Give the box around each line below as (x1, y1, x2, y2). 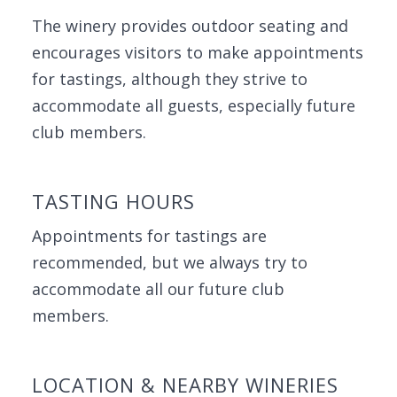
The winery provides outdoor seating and (32, 15, 348, 36)
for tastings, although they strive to (32, 68, 307, 90)
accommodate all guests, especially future (32, 95, 355, 116)
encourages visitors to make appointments (32, 42, 363, 63)
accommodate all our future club (32, 278, 284, 300)
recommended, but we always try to (32, 252, 307, 273)
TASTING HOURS (32, 188, 195, 214)
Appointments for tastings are (32, 225, 267, 246)
